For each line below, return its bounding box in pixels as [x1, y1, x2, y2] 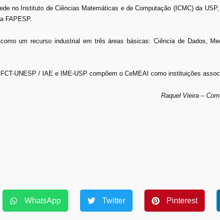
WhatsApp [25, 196, 61, 205]
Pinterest [166, 196, 197, 205]
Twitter [102, 196, 125, 205]
